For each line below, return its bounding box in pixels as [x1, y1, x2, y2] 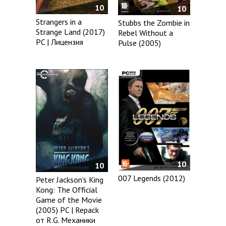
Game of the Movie [36, 194, 102, 205]
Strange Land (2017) [36, 26, 105, 37]
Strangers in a [36, 16, 82, 27]
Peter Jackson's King [36, 174, 103, 185]
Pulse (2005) [118, 38, 161, 48]
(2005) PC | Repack [36, 204, 99, 215]
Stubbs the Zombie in [118, 18, 190, 28]
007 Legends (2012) [118, 173, 186, 184]
